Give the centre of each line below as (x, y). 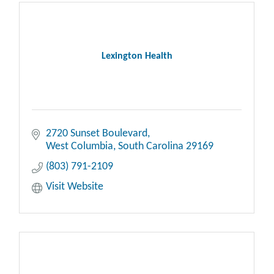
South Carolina (150, 147)
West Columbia (79, 147)
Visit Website (74, 187)
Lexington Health (137, 57)
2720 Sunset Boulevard (96, 134)
